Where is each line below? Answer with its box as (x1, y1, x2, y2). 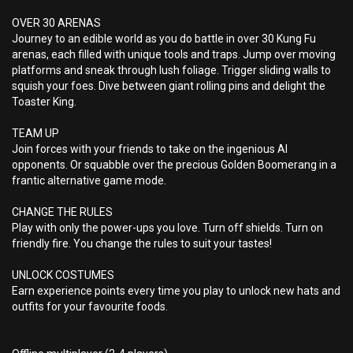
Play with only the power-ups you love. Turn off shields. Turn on (12, 221, 323, 234)
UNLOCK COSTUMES (12, 269, 114, 281)
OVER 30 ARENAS (12, 17, 101, 29)
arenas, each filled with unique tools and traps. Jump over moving (12, 48, 336, 61)
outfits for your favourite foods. (12, 300, 168, 313)
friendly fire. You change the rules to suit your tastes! (12, 237, 272, 250)
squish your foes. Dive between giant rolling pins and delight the (12, 80, 325, 92)
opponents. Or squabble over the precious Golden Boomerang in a (12, 158, 336, 171)
